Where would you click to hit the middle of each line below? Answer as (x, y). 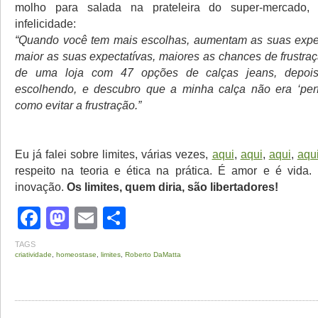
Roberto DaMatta (153, 254)
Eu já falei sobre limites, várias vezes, (114, 154)
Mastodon (119, 218)
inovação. (41, 187)
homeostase (76, 254)
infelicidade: (45, 23)
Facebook (91, 218)
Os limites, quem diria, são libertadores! (172, 187)
